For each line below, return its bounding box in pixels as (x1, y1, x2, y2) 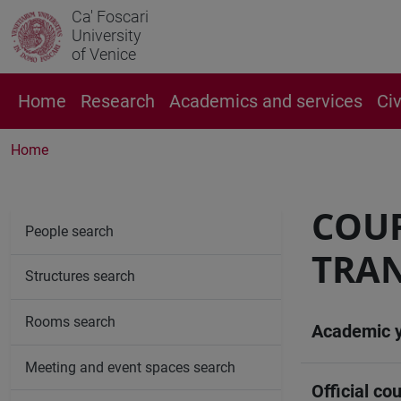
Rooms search (25, 312, 115, 330)
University (72, 26, 141, 45)
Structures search (25, 268, 135, 286)
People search (25, 222, 114, 240)
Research (81, 90, 155, 112)
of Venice (72, 45, 136, 64)
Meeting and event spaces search (25, 358, 235, 376)
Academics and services (169, 90, 363, 112)
